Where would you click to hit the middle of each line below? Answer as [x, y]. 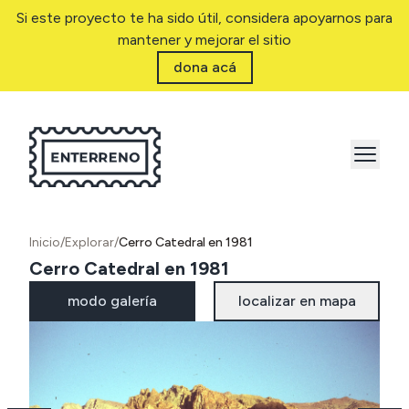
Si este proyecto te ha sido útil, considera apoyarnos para [204, 18]
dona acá [204, 67]
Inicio [45, 242]
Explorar [89, 242]
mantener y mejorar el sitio [204, 40]
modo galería [112, 301]
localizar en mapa [297, 301]
